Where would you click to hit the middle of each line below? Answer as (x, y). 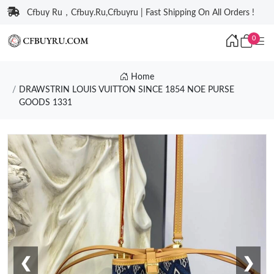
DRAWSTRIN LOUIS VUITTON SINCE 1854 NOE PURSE (126, 90)
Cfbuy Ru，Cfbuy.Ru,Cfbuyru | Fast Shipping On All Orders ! (141, 13)
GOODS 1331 (45, 103)
